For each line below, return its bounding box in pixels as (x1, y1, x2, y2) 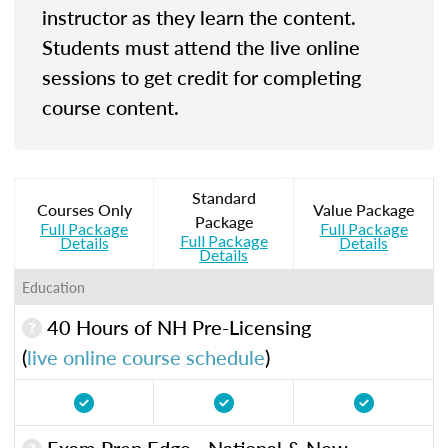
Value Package (313, 197, 414, 221)
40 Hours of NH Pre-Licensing (42, 312, 311, 341)
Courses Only (36, 197, 132, 221)
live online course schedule (27, 342, 265, 371)
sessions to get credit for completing (42, 62, 361, 91)
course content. (42, 92, 179, 121)
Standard (191, 185, 256, 209)
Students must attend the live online (42, 32, 360, 61)
